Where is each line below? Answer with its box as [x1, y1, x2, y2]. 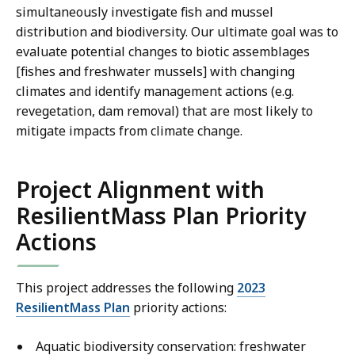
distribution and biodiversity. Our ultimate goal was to [16, 23, 338, 41]
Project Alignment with [16, 174, 265, 205]
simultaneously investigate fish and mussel [16, 3, 273, 21]
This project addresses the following [16, 279, 237, 297]
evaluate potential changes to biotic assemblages [16, 43, 310, 61]
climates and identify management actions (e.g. [16, 82, 294, 101]
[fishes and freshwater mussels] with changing [16, 63, 295, 81]
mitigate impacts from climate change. [16, 122, 242, 140]
